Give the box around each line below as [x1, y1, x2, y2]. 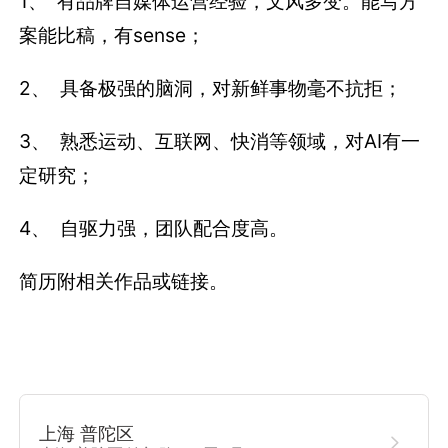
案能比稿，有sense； [19, 22, 206, 47]
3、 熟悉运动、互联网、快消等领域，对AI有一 [19, 129, 421, 153]
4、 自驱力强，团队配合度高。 [19, 216, 289, 241]
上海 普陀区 [39, 422, 135, 444]
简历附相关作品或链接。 [19, 269, 229, 294]
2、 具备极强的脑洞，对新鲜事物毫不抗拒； [19, 75, 403, 100]
